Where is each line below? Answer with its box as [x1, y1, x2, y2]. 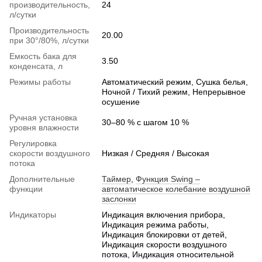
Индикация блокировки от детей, [102, 230, 227, 240]
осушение [102, 97, 140, 107]
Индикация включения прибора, [102, 210, 225, 220]
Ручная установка [9, 113, 77, 123]
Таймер [102, 174, 131, 184]
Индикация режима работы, [102, 220, 209, 230]
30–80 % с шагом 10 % [102, 118, 189, 127]
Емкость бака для [9, 51, 77, 61]
